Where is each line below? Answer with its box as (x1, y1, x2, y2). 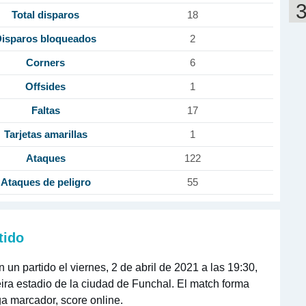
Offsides (25, 81, 66, 93)
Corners (26, 57, 65, 69)
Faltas (31, 105, 60, 117)
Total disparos (12, 9, 79, 21)
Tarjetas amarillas (3, 128, 87, 141)
